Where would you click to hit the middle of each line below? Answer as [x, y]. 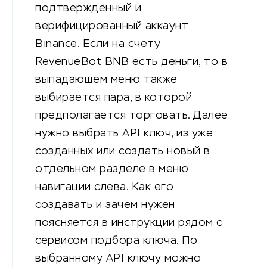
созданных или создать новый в [123, 151]
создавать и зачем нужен [105, 205]
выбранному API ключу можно [118, 258]
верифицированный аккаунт [112, 26]
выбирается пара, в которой [114, 97]
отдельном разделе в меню [112, 169]
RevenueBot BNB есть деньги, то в [131, 62]
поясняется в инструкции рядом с [129, 223]
